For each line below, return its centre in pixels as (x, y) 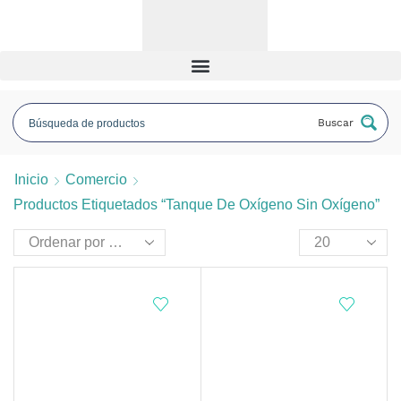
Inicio (31, 179)
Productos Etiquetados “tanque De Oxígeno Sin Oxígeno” (196, 204)
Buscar (336, 122)
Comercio (96, 179)
